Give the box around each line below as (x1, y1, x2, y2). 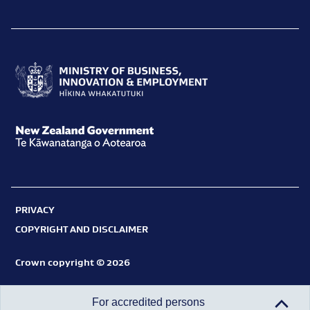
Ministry (15, 100, 55, 114)
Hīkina (15, 217, 47, 230)
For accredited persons (91, 296, 205, 308)
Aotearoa (15, 267, 60, 281)
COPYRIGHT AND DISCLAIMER (15, 223, 148, 236)
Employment (15, 197, 79, 211)
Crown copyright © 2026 (15, 256, 130, 269)
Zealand (15, 170, 55, 184)
